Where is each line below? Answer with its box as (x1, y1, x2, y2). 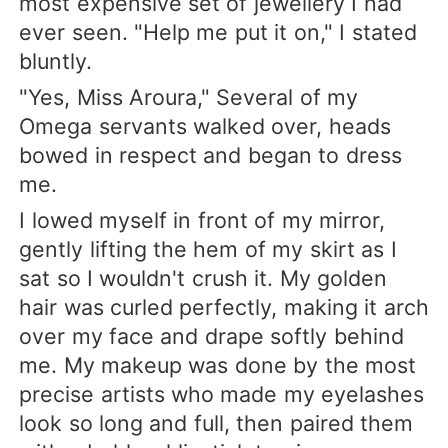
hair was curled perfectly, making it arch (19, 293, 429, 320)
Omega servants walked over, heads (19, 112, 391, 139)
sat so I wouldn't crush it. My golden (19, 264, 388, 291)
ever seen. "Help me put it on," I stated (19, 18, 417, 45)
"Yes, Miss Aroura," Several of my (19, 83, 359, 110)
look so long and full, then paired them (19, 409, 414, 436)
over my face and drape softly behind (19, 322, 404, 349)
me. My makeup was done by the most (19, 351, 417, 378)
